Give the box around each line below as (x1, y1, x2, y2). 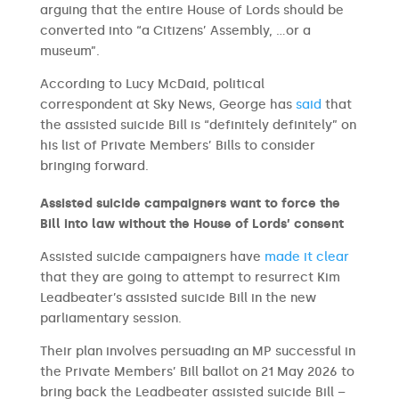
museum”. (39, 44, 103, 59)
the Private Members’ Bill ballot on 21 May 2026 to (39, 364, 354, 379)
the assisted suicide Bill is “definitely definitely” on (39, 118, 356, 133)
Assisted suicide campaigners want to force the (39, 196, 340, 211)
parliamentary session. (39, 311, 182, 326)
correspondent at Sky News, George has (39, 97, 296, 112)
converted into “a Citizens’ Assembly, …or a (39, 23, 311, 38)
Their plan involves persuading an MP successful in (39, 344, 355, 359)
